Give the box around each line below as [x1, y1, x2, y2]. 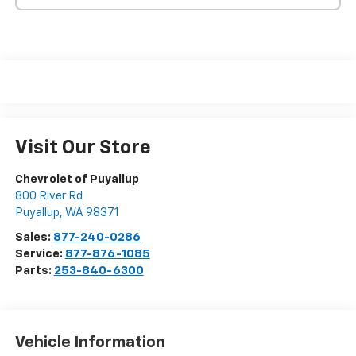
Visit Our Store [14, 137, 151, 157]
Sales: [14, 230, 53, 243]
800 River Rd [14, 189, 83, 202]
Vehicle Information [14, 335, 165, 351]
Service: [14, 247, 65, 260]
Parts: [14, 264, 54, 277]
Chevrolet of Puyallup [14, 172, 139, 185]
